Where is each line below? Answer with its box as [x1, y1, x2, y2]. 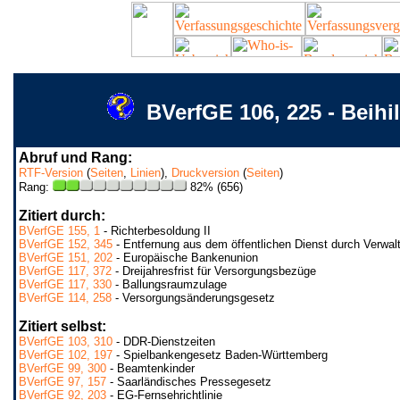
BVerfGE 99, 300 [19, 362, 106, 375]
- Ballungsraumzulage [112, 278, 227, 291]
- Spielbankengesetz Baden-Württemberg [112, 348, 328, 362]
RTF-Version [19, 166, 83, 179]
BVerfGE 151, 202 [19, 251, 112, 264]
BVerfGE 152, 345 [19, 237, 112, 251]
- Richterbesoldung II [100, 224, 211, 237]
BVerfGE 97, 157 [19, 375, 106, 388]
